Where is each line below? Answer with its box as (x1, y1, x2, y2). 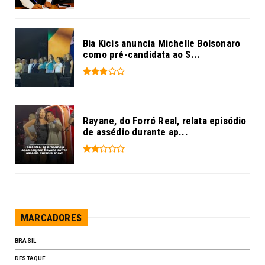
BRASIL (15, 237, 37, 244)
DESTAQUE (15, 254, 46, 261)
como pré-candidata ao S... (83, 48, 201, 60)
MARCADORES (21, 211, 82, 224)
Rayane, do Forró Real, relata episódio (83, 114, 247, 127)
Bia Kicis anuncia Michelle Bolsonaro (83, 37, 241, 49)
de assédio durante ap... (83, 125, 188, 138)
